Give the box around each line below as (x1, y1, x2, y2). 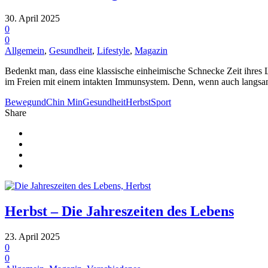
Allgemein (5, 45, 44, 56)
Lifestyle (97, 45, 130, 56)
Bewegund (5, 97, 46, 108)
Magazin (135, 45, 167, 56)
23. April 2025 (5, 232, 60, 242)
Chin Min (46, 97, 83, 108)
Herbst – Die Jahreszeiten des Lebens (5, 203, 234, 220)
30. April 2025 (5, 13, 60, 24)
